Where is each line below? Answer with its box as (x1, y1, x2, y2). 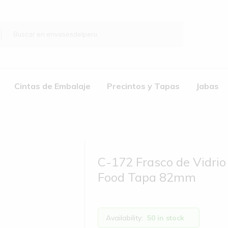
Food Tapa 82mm (98, 169, 196, 185)
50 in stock (147, 213, 185, 222)
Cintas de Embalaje (14, 80, 91, 91)
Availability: (106, 213, 144, 222)
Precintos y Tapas (106, 80, 180, 91)
